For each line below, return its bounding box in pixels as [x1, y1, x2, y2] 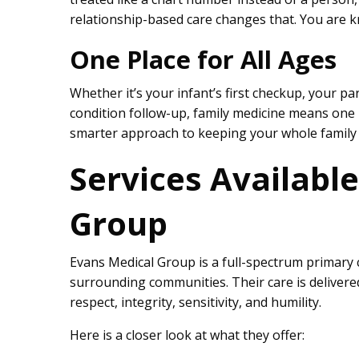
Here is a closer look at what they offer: [70, 326, 305, 345]
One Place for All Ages [70, 42, 337, 77]
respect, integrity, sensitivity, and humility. [70, 293, 321, 312]
